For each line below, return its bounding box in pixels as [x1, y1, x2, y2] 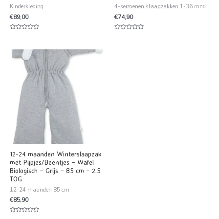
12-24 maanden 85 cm [10, 185, 69, 194]
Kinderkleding [10, 2, 44, 11]
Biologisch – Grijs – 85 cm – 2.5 [10, 166, 101, 175]
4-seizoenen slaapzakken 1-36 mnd [114, 2, 206, 11]
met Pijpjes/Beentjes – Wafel [10, 157, 94, 166]
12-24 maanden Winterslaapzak [10, 149, 102, 158]
